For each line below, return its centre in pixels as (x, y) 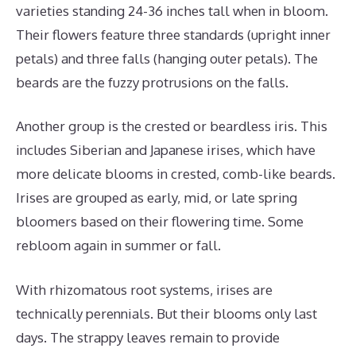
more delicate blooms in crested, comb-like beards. (176, 174)
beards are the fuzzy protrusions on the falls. (152, 82)
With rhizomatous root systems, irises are (144, 289)
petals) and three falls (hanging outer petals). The (167, 58)
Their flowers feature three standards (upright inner (173, 34)
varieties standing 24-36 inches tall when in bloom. (172, 10)
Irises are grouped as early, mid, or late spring (157, 197)
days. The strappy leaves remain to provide (148, 337)
